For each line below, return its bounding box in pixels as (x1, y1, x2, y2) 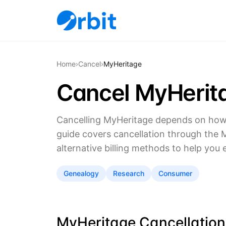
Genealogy (64, 169, 99, 178)
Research (113, 169, 144, 178)
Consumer (158, 169, 192, 178)
